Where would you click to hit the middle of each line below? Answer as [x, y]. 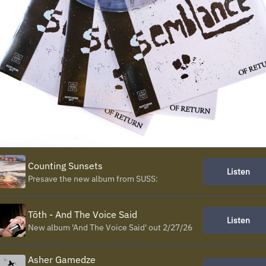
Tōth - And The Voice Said [83, 214]
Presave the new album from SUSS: [93, 179]
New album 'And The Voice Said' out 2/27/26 [110, 227]
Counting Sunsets [65, 166]
